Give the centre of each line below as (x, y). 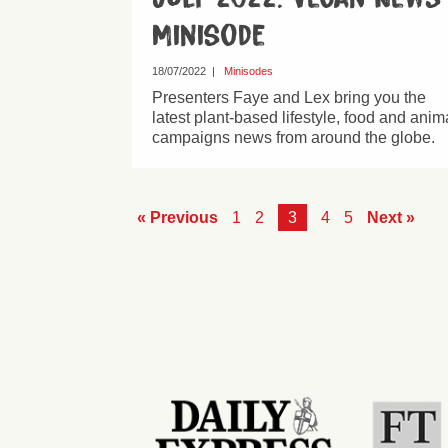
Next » (391, 218)
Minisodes (248, 71)
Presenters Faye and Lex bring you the (289, 98)
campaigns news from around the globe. (293, 138)
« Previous (177, 218)
